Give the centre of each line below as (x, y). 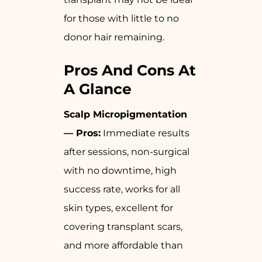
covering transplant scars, (123, 227)
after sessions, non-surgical (127, 152)
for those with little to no (121, 19)
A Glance (98, 89)
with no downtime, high (120, 171)
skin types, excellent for (118, 208)
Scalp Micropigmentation (125, 115)
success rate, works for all (122, 189)
